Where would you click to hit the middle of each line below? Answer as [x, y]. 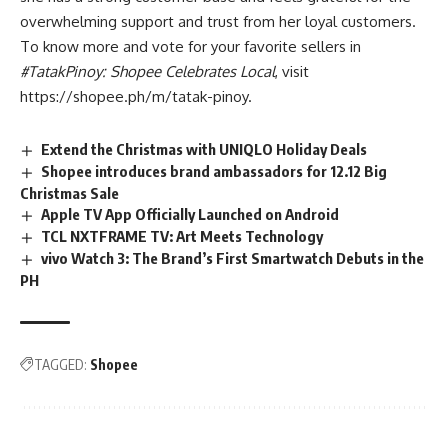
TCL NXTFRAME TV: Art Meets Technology [182, 235]
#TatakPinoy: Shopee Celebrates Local [147, 72]
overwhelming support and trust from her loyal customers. [218, 22]
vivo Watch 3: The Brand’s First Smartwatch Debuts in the [233, 257]
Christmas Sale [69, 192]
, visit [292, 72]
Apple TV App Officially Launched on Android [190, 213]
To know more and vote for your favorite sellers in [190, 47]
